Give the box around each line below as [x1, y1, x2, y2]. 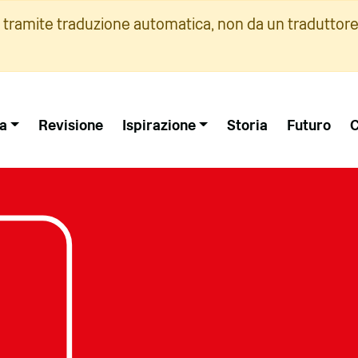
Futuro [286, 117, 331, 133]
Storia [226, 117, 268, 133]
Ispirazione [121, 117, 196, 133]
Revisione [38, 117, 103, 133]
